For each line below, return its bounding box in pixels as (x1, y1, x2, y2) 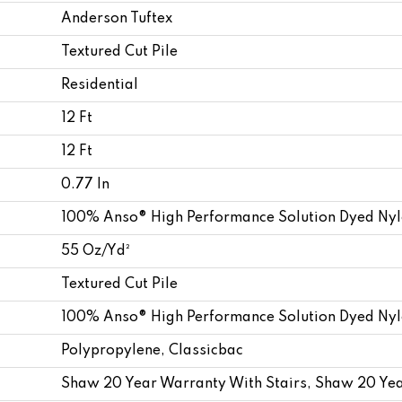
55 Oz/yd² (61, 243, 130, 258)
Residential (61, 77, 138, 92)
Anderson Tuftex (61, 11, 172, 26)
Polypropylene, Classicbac (61, 343, 243, 358)
